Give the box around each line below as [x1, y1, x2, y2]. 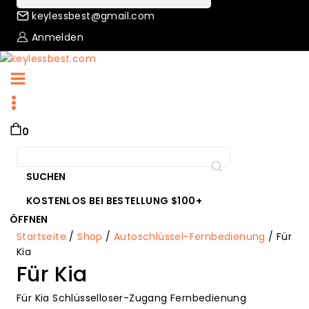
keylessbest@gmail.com [32, 9, 155, 23]
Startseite [17, 229, 67, 243]
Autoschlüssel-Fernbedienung [114, 229, 266, 243]
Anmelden [31, 30, 83, 44]
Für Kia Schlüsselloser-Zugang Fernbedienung [17, 290, 247, 305]
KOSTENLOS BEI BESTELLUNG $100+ [26, 194, 202, 208]
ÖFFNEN [10, 212, 48, 227]
